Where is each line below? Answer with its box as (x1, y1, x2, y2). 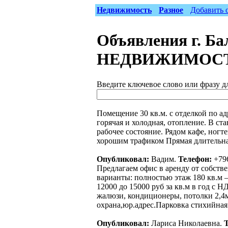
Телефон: (178, 154, 212, 163)
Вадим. (149, 154, 178, 163)
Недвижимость (97, 6, 152, 14)
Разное (159, 6, 183, 14)
